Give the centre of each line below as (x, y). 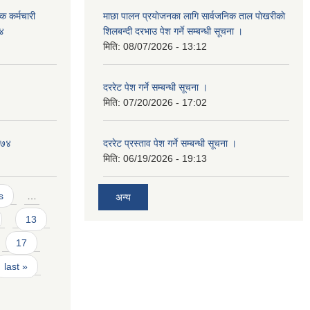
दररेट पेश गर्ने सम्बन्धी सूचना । (155, 87)
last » (16, 267)
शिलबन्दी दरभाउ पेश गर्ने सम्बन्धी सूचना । (173, 31)
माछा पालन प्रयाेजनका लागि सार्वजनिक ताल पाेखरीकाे (194, 16)
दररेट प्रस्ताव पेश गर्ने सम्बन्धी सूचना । (170, 143)
